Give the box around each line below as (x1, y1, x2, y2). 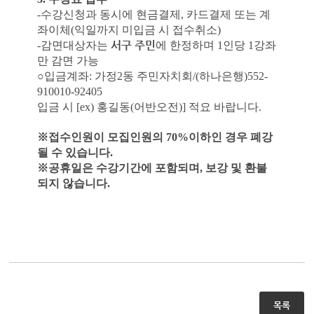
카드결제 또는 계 (186, 8, 271, 20)
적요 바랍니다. (188, 101, 261, 113)
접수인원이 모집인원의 (48, 131, 166, 143)
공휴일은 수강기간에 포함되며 (48, 162, 200, 174)
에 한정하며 (155, 39, 217, 51)
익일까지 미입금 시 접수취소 (74, 24, 217, 36)
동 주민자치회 (122, 70, 193, 82)
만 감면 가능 (36, 55, 99, 67)
